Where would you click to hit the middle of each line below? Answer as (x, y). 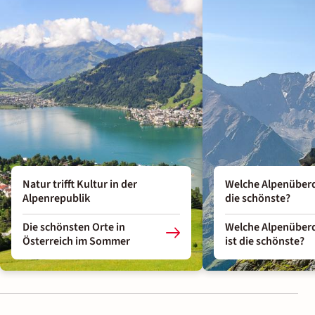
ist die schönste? (265, 241)
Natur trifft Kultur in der (80, 184)
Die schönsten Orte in (74, 227)
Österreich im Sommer (76, 241)
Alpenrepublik (56, 198)
